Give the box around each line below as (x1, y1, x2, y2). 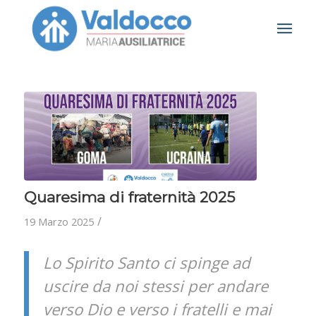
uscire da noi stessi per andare (42, 274, 268, 297)
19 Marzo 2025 (23, 214, 94, 229)
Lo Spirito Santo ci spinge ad (42, 251, 250, 274)
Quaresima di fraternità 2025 (23, 188, 235, 206)
